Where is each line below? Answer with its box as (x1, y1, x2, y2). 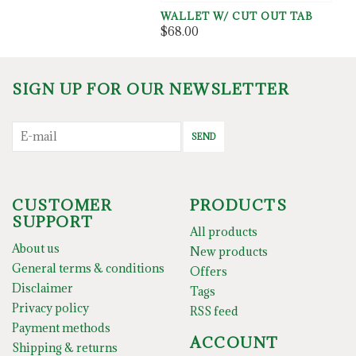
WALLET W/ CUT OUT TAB (161, 9, 313, 22)
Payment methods (12, 320, 110, 336)
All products (190, 224, 257, 240)
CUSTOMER (12, 195, 112, 215)
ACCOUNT (190, 332, 279, 352)
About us (12, 241, 60, 257)
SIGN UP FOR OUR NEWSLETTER (12, 79, 289, 99)
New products (190, 244, 268, 260)
